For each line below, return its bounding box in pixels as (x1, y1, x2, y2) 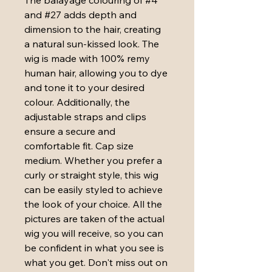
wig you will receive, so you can (24, 226, 166, 239)
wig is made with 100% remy (24, 52, 152, 64)
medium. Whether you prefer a (24, 154, 165, 166)
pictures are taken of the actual (24, 212, 167, 225)
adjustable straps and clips (24, 110, 149, 123)
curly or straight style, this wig (24, 168, 161, 181)
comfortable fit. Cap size (24, 139, 136, 152)
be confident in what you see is (24, 241, 166, 254)
